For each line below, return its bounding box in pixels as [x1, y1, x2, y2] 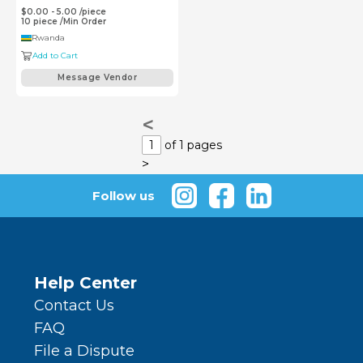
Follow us [92, 187, 155, 203]
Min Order [63, 16, 106, 28]
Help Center [34, 273, 137, 293]
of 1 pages [160, 138, 222, 153]
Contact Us [34, 297, 114, 315]
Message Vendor [58, 72, 137, 83]
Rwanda [32, 32, 65, 44]
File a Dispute [34, 342, 135, 361]
